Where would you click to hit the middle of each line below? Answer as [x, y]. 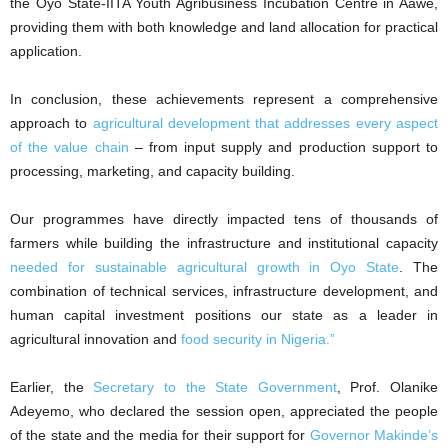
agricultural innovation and [95, 339]
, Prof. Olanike [387, 387]
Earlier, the [52, 387]
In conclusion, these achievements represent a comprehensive [224, 99]
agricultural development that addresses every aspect [265, 123]
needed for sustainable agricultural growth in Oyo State [205, 267]
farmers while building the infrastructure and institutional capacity [224, 243]
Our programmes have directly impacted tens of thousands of [224, 219]
